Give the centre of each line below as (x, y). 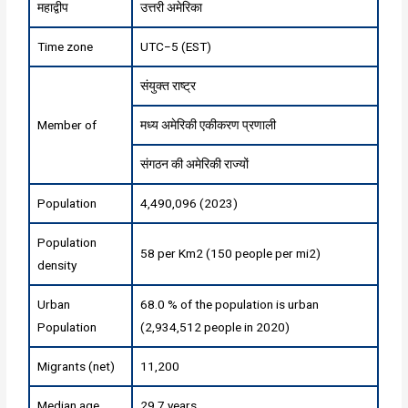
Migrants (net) (76, 366)
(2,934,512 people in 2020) (215, 326)
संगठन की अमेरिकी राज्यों (195, 163)
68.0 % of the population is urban (230, 304)
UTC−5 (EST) (176, 46)
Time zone (66, 46)
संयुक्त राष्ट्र (168, 85)
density (57, 265)
